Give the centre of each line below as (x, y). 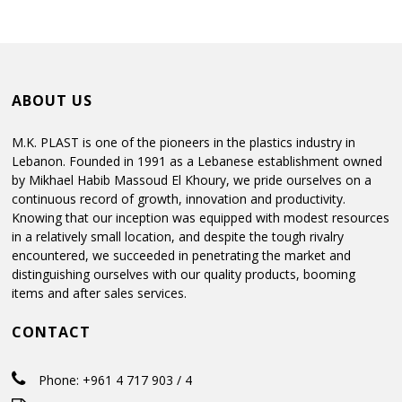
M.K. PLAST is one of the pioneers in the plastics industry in (184, 142)
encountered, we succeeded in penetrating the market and (182, 255)
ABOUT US (52, 100)
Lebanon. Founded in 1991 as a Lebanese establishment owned (197, 161)
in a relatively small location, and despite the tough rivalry (178, 236)
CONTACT (52, 332)
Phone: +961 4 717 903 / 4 (116, 380)
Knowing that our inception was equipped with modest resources (201, 217)
